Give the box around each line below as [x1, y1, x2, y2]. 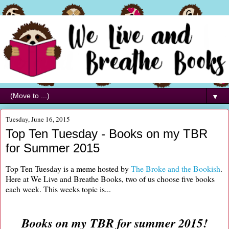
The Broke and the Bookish [131, 163, 220, 174]
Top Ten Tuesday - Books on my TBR [6, 127, 208, 141]
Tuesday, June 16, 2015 [6, 114, 70, 124]
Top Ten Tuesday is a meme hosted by [6, 163, 131, 174]
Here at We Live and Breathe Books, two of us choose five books [6, 173, 215, 184]
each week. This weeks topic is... [6, 183, 111, 194]
